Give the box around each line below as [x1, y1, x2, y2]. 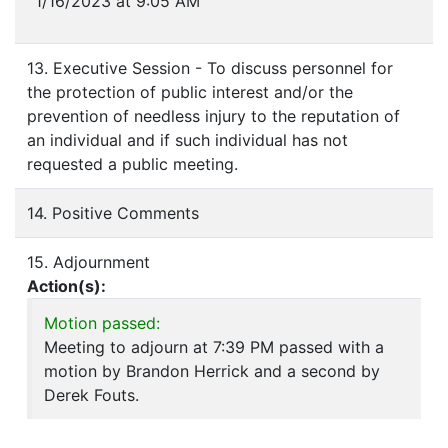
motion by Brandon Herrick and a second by [44, 361, 380, 382]
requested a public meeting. [27, 154, 238, 175]
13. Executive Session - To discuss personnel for [27, 58, 393, 79]
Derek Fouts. [44, 385, 139, 406]
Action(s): [27, 276, 106, 297]
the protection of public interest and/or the [27, 82, 353, 103]
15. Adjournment [27, 252, 150, 273]
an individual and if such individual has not [27, 130, 348, 151]
